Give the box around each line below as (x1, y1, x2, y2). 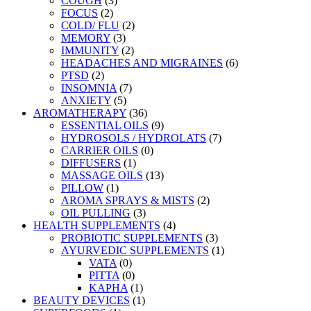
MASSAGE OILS (61, 169, 143, 182)
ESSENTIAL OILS (61, 119, 149, 132)
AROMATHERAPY (33, 107, 126, 119)
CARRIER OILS (61, 144, 138, 157)
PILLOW (61, 182, 103, 194)
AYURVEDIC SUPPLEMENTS (61, 244, 209, 257)
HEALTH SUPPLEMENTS (33, 219, 160, 232)
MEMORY (61, 32, 110, 44)
